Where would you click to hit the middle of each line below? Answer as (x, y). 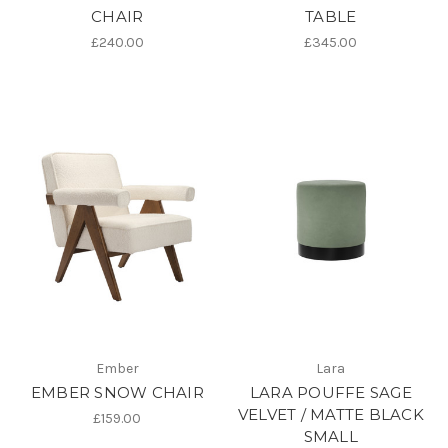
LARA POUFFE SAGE (330, 392)
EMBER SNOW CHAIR (117, 392)
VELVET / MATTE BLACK (330, 414)
